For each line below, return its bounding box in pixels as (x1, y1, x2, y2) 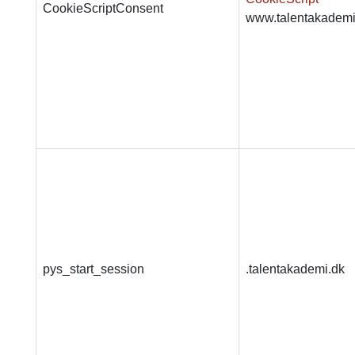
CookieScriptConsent (42, 2, 163, 15)
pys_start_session (42, 262, 144, 276)
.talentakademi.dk (245, 262, 345, 276)
